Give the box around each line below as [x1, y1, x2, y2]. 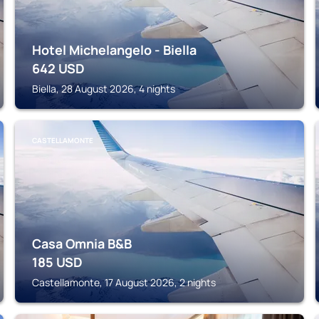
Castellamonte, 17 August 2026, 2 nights [32, 276, 216, 289]
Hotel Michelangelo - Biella [32, 41, 197, 58]
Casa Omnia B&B [32, 235, 132, 252]
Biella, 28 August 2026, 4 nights [32, 82, 176, 95]
